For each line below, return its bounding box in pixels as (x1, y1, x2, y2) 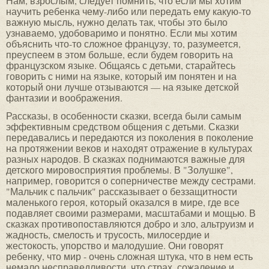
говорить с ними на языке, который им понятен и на (6, 70, 237, 83)
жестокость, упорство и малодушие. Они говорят (6, 239, 223, 252)
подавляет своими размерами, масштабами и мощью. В (6, 207, 256, 220)
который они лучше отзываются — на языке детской (6, 80, 239, 94)
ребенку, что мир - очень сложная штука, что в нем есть (6, 250, 253, 263)
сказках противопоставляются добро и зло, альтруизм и (6, 217, 254, 231)
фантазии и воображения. (6, 91, 122, 104)
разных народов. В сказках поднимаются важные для (6, 153, 245, 166)
